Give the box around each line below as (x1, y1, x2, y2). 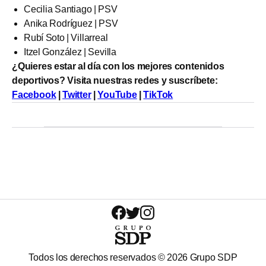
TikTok (143, 89, 173, 100)
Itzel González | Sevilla (24, 46, 116, 57)
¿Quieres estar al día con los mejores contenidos (12, 61, 224, 71)
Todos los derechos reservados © (28, 252, 167, 263)
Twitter (62, 89, 91, 100)
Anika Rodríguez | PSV (24, 18, 118, 28)
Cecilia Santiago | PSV (24, 4, 118, 14)
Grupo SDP (188, 252, 237, 263)
